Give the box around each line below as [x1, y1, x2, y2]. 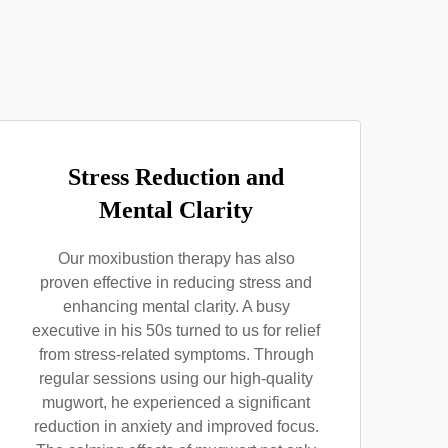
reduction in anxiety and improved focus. [33, 418, 319, 435]
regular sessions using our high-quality [39, 370, 313, 387]
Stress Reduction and [68, 164, 284, 190]
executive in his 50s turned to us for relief [32, 322, 320, 339]
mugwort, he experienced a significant [42, 394, 310, 411]
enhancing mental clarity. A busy [62, 298, 290, 315]
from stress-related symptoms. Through [38, 346, 314, 363]
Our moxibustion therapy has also [57, 250, 295, 267]
